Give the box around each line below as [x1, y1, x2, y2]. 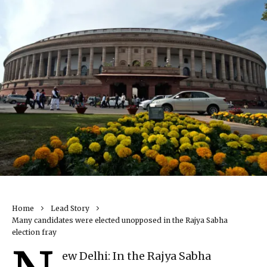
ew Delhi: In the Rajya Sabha [62, 249, 211, 263]
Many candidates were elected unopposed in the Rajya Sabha [12, 216, 228, 225]
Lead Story [51, 204, 89, 213]
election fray [12, 228, 57, 237]
